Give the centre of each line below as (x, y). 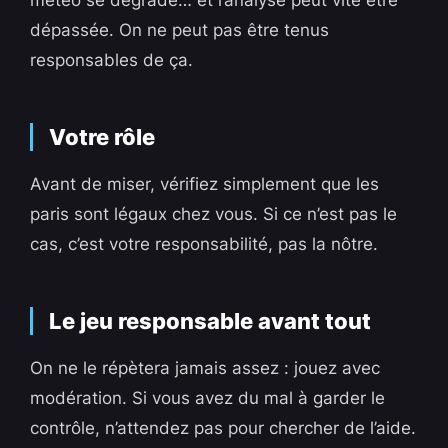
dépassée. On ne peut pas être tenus (180, 30)
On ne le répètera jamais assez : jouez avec (205, 368)
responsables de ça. (112, 60)
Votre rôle (102, 137)
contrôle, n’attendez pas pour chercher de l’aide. (223, 428)
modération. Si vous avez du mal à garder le (208, 398)
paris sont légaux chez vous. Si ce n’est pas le (214, 214)
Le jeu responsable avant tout (210, 321)
